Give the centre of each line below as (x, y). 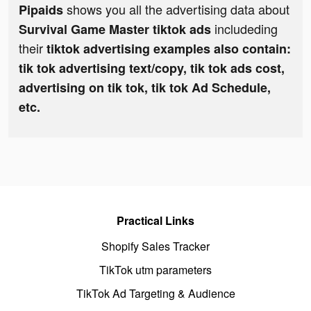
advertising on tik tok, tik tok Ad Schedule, (145, 88)
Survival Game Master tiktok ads (117, 30)
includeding (246, 29)
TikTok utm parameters (155, 270)
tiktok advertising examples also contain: (169, 49)
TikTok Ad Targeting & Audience (155, 294)
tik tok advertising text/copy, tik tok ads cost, (152, 68)
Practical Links (155, 221)
